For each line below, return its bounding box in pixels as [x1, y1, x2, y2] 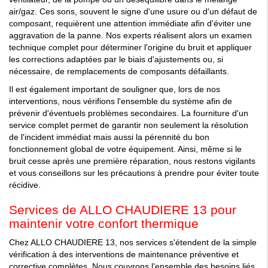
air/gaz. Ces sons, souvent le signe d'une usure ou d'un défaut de [9, 7, 257, 17]
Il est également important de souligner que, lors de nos [9, 84, 220, 95]
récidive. [9, 180, 41, 190]
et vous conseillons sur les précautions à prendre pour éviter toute [9, 168, 259, 178]
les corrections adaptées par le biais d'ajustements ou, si [9, 54, 223, 65]
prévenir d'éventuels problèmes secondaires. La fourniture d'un [9, 108, 248, 118]
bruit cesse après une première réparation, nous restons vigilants [9, 156, 255, 166]
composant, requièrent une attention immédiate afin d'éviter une [9, 19, 251, 29]
